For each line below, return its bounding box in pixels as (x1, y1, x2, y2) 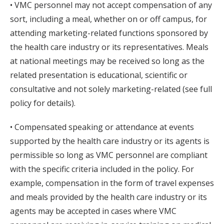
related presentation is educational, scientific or (10, 69, 187, 81)
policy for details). (10, 97, 75, 109)
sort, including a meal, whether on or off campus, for (10, 13, 207, 25)
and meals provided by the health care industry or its (10, 191, 207, 203)
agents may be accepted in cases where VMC (10, 205, 176, 217)
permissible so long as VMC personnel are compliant (10, 149, 207, 161)
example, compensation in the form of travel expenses (10, 177, 214, 189)
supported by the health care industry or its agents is (10, 135, 209, 147)
